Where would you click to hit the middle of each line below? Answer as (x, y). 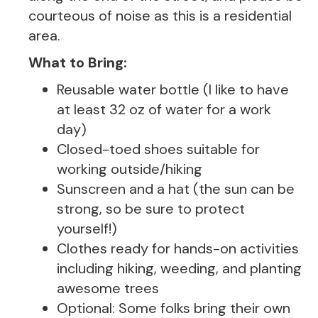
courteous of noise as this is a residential (160, 16)
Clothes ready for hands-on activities (178, 248)
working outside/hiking (130, 169)
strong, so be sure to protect (151, 209)
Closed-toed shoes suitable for (158, 149)
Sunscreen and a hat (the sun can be (176, 189)
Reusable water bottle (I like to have (173, 89)
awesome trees (108, 288)
